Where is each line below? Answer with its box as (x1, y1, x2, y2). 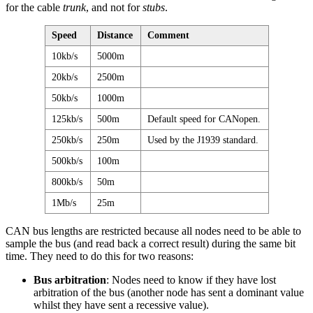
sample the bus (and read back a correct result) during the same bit (6, 238, 296, 250)
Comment (147, 30, 190, 41)
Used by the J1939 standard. (147, 135, 259, 146)
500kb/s (52, 156, 83, 167)
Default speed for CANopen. (147, 114, 261, 125)
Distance (97, 30, 133, 41)
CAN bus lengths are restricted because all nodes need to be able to (6, 225, 301, 238)
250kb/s (52, 135, 83, 146)
